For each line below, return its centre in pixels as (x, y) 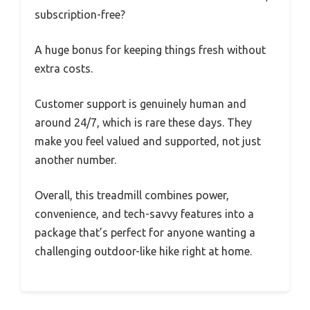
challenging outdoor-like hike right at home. (143, 252)
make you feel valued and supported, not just (148, 142)
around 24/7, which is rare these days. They (143, 123)
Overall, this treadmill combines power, (132, 195)
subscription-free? (80, 15)
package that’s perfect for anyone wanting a (145, 233)
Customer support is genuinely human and (140, 104)
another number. (75, 160)
